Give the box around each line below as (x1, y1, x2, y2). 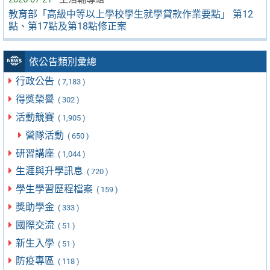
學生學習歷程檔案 (16, 183, 96, 195)
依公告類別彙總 (29, 56, 97, 68)
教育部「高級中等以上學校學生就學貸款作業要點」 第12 (8, 8, 253, 20)
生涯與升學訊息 (16, 165, 86, 177)
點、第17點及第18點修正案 (8, 20, 127, 32)
